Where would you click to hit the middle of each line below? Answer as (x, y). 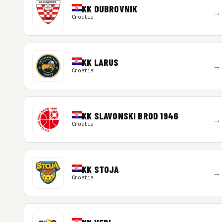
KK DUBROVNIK (110, 9)
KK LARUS (100, 62)
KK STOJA (100, 169)
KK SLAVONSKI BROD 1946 (130, 116)
